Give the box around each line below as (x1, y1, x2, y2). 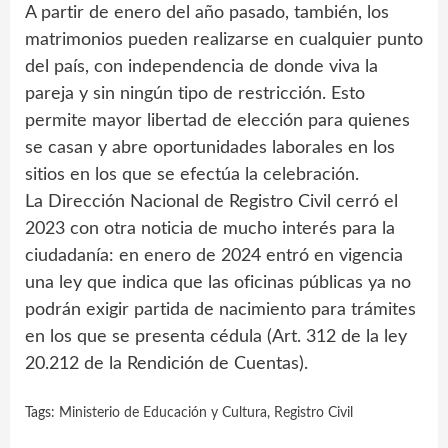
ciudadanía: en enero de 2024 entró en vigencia (25, 246, 403, 265)
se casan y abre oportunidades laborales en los (25, 138, 395, 157)
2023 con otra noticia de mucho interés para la (25, 219, 395, 238)
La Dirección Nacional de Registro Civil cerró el (25, 192, 398, 211)
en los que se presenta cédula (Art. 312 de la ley (25, 327, 407, 346)
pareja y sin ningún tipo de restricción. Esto (25, 84, 365, 103)
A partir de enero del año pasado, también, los (25, 3, 389, 22)
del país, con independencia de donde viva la (25, 57, 378, 76)
